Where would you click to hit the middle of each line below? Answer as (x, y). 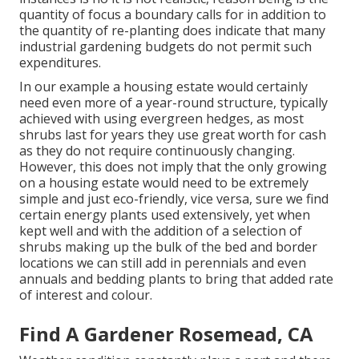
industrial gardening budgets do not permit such (165, 47)
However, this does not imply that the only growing (173, 167)
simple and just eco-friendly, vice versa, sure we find (174, 199)
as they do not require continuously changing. (157, 151)
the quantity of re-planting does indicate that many (172, 31)
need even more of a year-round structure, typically (173, 103)
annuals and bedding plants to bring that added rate (176, 279)
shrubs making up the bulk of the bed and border (168, 247)
